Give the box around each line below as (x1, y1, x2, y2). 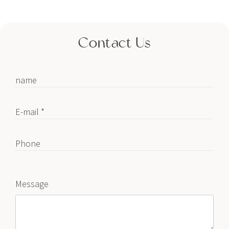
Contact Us (78, 34, 151, 52)
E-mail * (15, 106, 44, 118)
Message (15, 178, 49, 190)
